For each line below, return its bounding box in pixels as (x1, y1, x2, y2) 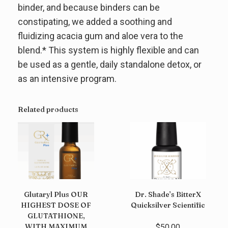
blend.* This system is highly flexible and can (18, 44, 199, 55)
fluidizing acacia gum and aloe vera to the (18, 30, 183, 41)
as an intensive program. (18, 73, 117, 84)
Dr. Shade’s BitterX (135, 190, 202, 199)
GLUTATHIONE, (27, 211, 85, 221)
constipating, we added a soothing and (18, 16, 172, 27)
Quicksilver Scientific (131, 201, 206, 210)
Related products (18, 104, 78, 114)
